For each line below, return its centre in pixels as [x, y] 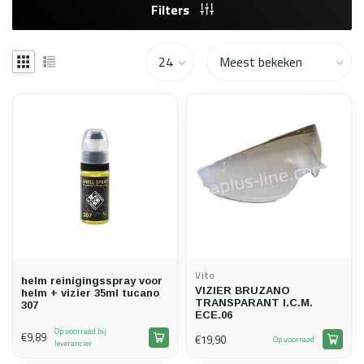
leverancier [73, 344]
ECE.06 [214, 315]
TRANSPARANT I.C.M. [254, 303]
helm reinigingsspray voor [92, 281]
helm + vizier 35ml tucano [90, 293]
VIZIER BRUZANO [243, 291]
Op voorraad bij [80, 331]
